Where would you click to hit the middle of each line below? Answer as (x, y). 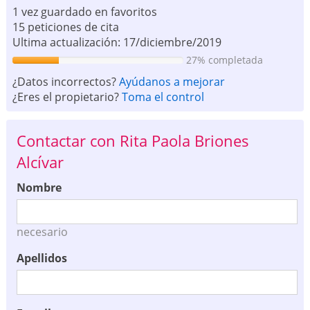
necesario (42, 232)
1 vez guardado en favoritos (84, 11)
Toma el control (163, 97)
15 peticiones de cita (65, 27)
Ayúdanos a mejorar (172, 81)
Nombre (39, 188)
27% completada (225, 60)
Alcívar (40, 163)
